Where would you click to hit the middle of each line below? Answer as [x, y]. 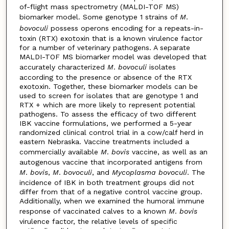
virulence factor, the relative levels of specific [98, 221]
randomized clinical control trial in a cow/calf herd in [111, 132]
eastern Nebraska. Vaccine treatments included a [104, 141]
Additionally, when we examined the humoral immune [112, 201]
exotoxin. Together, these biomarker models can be [108, 86]
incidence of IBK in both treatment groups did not [107, 182]
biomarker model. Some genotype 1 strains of [99, 17]
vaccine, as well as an [168, 152]
